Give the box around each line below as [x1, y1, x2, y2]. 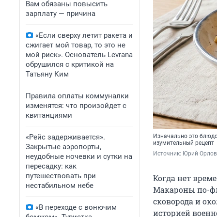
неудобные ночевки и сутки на [26, 152, 132, 161]
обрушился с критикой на [26, 60, 114, 69]
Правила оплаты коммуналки [26, 92, 129, 100]
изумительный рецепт [153, 139, 214, 147]
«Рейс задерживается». [26, 133, 105, 141]
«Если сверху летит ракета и [35, 31, 133, 40]
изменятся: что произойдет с [26, 101, 126, 110]
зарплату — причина [26, 9, 95, 18]
